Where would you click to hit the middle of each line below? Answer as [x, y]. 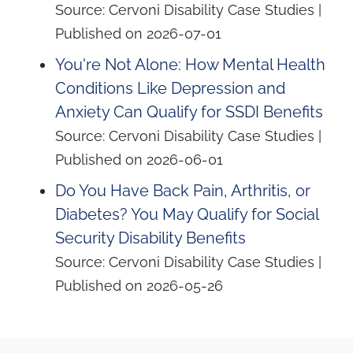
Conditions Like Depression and [170, 89]
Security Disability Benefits [150, 238]
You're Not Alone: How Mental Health [190, 65]
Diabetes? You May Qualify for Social [187, 215]
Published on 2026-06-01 [139, 160]
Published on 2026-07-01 [138, 34]
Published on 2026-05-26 [139, 286]
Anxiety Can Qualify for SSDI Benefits [189, 112]
